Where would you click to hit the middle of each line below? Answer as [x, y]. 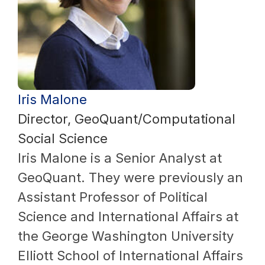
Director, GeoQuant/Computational [127, 119]
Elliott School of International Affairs [130, 255]
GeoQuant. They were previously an [130, 177]
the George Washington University [126, 236]
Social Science [63, 138]
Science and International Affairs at [128, 216]
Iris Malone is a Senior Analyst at [120, 158]
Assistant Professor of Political [113, 197]
